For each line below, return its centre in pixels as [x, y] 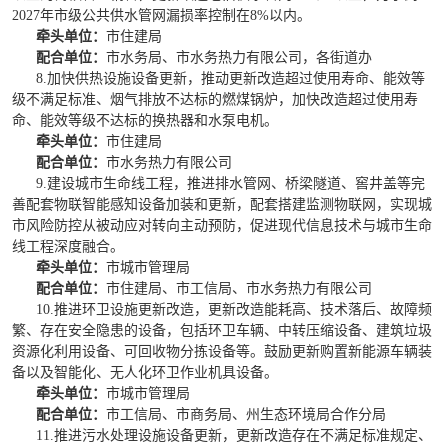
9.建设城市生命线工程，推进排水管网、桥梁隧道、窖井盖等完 [230, 183]
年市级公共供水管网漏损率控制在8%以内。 [175, 15]
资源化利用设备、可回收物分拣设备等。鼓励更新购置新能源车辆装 [222, 351]
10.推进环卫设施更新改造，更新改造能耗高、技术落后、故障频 [234, 309]
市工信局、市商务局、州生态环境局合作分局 [246, 414]
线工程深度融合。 [68, 246]
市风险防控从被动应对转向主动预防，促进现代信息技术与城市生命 [222, 225]
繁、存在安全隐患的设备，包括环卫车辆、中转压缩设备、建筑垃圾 [222, 330]
